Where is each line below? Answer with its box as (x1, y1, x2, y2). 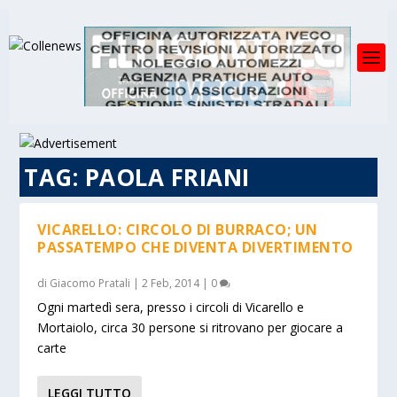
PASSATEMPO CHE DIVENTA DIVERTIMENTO (37, 237, 354, 257)
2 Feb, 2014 (142, 276, 200, 291)
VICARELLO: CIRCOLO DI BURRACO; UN (37, 220, 318, 239)
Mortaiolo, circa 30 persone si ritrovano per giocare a (37, 319, 344, 336)
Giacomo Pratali (50, 276, 131, 291)
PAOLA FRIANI (84, 161, 250, 193)
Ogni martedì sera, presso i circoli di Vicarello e (37, 299, 305, 315)
